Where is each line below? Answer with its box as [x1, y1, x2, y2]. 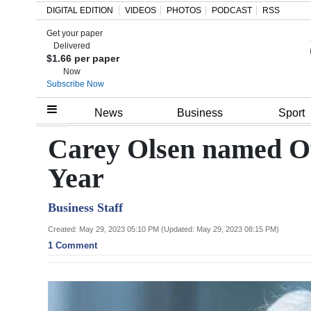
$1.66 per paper [47, 53, 119, 64]
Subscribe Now [47, 79, 104, 89]
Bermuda [22, 203, 71, 218]
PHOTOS [167, 6, 201, 15]
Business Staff [48, 200, 123, 215]
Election [22, 253, 64, 269]
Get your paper [47, 28, 103, 38]
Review [22, 171, 58, 187]
